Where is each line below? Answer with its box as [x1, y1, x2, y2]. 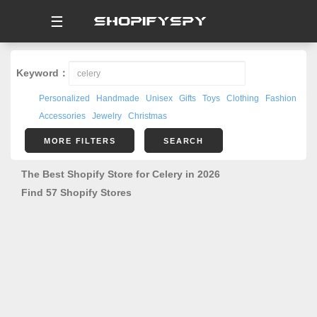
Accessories [39, 111, 86, 121]
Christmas [128, 111, 167, 121]
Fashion [265, 93, 296, 103]
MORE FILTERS [44, 137, 116, 145]
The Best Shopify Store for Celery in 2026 [21, 168, 220, 180]
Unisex [146, 93, 173, 103]
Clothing [226, 93, 259, 103]
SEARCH [163, 137, 204, 145]
